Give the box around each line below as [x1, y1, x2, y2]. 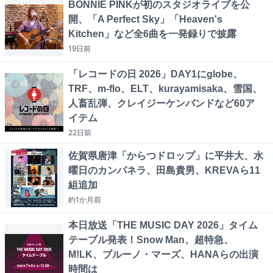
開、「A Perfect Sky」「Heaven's [68, 14, 222, 25]
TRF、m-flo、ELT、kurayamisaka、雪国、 [68, 83, 262, 94]
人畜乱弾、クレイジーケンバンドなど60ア [68, 98, 255, 109]
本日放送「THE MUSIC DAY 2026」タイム [68, 220, 258, 231]
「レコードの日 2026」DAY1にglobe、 [68, 69, 243, 80]
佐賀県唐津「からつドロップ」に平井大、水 [68, 151, 263, 161]
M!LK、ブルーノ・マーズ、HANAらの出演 [68, 249, 258, 260]
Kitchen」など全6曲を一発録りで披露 [68, 29, 236, 40]
